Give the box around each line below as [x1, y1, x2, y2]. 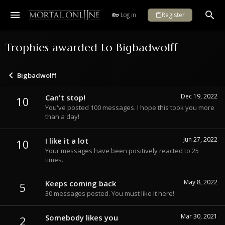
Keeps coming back [45, 178, 116, 189]
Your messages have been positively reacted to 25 [45, 146, 199, 155]
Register [162, 11, 185, 19]
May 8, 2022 [184, 178, 217, 187]
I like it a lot [45, 135, 88, 146]
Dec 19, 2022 [181, 92, 217, 101]
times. [45, 155, 63, 164]
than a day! [45, 112, 79, 122]
